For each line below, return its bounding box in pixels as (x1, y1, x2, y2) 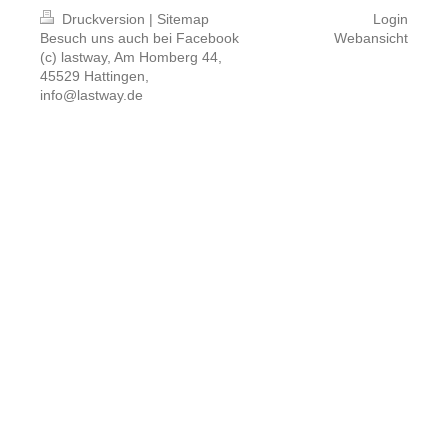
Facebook (176, 29, 239, 46)
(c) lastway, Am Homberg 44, (40, 48, 222, 65)
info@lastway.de (40, 86, 143, 103)
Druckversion (58, 10, 149, 27)
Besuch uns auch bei (40, 29, 176, 46)
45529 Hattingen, (40, 67, 149, 84)
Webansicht (334, 29, 408, 46)
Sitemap (157, 10, 209, 27)
